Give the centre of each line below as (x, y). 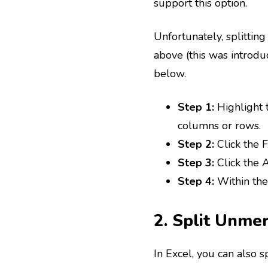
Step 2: (196, 144)
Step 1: (196, 107)
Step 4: (196, 182)
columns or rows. (219, 126)
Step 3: (196, 163)
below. (170, 74)
